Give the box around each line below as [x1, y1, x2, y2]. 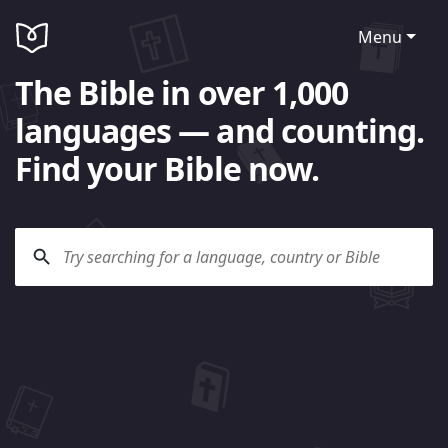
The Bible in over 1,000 [15, 70, 348, 114]
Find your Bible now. [15, 146, 319, 190]
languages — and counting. [15, 108, 425, 152]
